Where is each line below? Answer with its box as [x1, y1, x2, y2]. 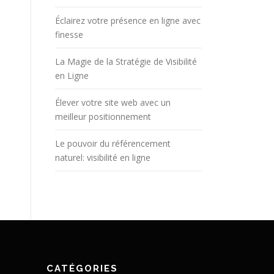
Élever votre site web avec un [55, 96, 171, 108]
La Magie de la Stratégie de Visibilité [55, 55, 197, 67]
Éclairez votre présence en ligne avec [55, 14, 201, 26]
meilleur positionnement [55, 110, 151, 122]
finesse [55, 28, 83, 40]
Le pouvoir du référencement [55, 137, 171, 149]
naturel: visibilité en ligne [55, 151, 150, 163]
